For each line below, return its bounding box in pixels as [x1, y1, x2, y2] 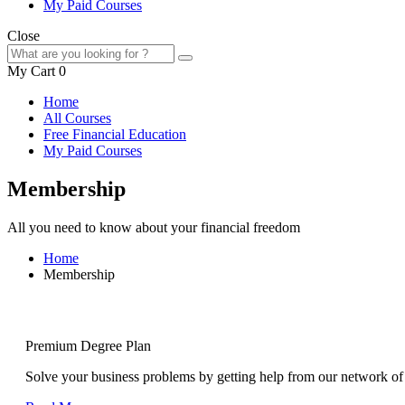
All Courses [43, 109, 111, 126]
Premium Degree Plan [25, 337, 151, 353]
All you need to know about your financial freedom [7, 219, 300, 235]
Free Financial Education [43, 126, 186, 142]
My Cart [7, 62, 55, 79]
